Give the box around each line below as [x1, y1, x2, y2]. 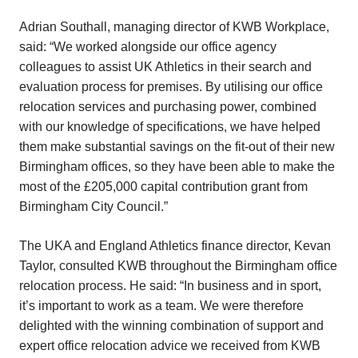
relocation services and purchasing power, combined [19, 100, 316, 113]
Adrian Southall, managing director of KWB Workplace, [19, 20, 329, 34]
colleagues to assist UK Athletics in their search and [19, 60, 312, 74]
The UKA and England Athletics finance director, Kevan [19, 239, 331, 253]
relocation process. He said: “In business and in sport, [19, 279, 321, 292]
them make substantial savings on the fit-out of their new [19, 140, 335, 153]
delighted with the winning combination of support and [19, 319, 324, 332]
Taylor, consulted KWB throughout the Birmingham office [19, 259, 337, 272]
